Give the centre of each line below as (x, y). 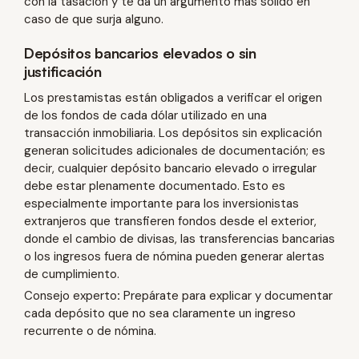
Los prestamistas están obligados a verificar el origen (173, 97)
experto (95, 295)
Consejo (47, 295)
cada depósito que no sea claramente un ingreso (160, 313)
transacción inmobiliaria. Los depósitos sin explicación (173, 133)
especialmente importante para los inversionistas (161, 203)
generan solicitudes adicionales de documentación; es (175, 150)
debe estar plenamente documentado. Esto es (155, 186)
